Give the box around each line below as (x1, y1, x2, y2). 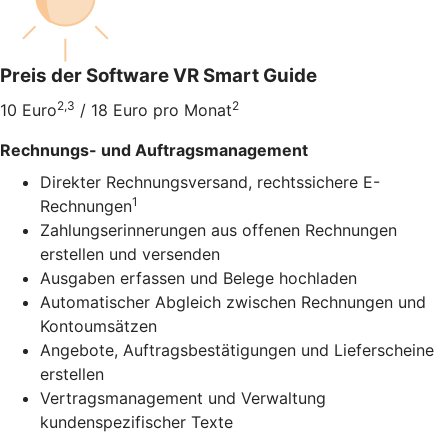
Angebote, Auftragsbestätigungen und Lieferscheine (40, 340, 434, 361)
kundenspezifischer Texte (40, 412, 233, 433)
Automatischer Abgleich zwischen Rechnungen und (40, 292, 426, 313)
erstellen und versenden (40, 244, 220, 265)
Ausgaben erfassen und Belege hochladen (40, 268, 357, 289)
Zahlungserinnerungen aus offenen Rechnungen (40, 220, 397, 241)
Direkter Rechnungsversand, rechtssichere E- (40, 172, 380, 193)
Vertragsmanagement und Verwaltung (40, 388, 326, 409)
